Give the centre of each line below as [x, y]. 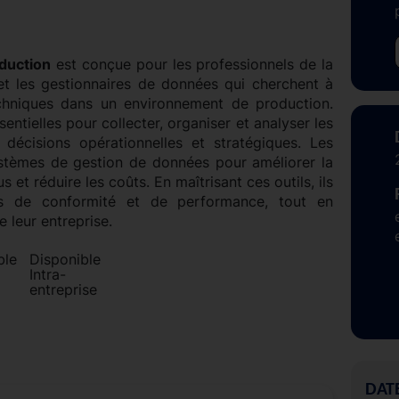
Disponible [65, 259]
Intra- [47, 274]
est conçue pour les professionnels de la [192, 64]
